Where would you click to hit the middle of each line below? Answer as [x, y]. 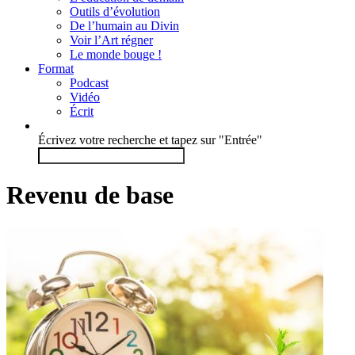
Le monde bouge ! [116, 54]
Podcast [89, 83]
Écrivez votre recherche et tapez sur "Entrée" [150, 140]
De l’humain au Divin [124, 26]
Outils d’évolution [115, 11]
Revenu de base [90, 195]
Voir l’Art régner [111, 40]
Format [56, 69]
